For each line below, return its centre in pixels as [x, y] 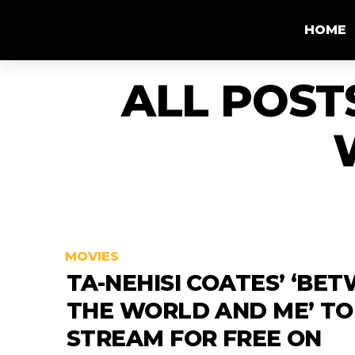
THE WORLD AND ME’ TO [210, 311]
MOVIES [92, 257]
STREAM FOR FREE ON [194, 339]
